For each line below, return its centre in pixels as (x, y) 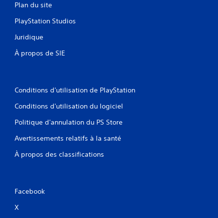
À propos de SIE (40, 53)
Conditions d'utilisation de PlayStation (75, 90)
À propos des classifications (59, 154)
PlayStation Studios (45, 21)
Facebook (30, 191)
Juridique (29, 37)
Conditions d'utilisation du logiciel (69, 106)
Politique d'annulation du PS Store (69, 122)
